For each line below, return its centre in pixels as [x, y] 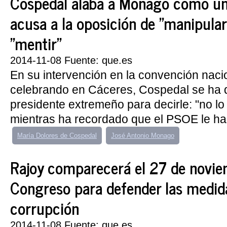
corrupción [45, 208]
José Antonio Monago [143, 136]
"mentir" [36, 43]
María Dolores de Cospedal [57, 136]
